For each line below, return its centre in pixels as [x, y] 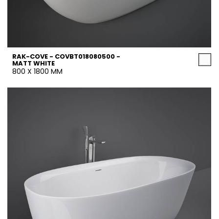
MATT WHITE [33, 63]
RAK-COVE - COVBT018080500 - [66, 56]
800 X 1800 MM [37, 71]
